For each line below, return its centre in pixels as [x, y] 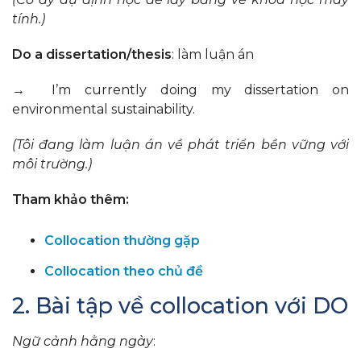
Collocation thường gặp [122, 241]
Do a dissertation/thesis [92, 55]
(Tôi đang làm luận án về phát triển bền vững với [180, 145]
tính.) [29, 19]
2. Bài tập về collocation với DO [180, 306]
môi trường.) [52, 164]
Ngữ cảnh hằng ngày [83, 342]
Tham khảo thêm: [71, 200]
